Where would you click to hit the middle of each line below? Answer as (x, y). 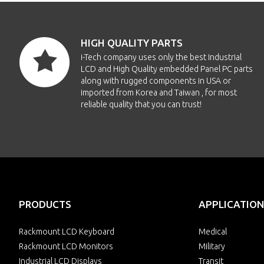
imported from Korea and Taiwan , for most (159, 93)
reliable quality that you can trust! (141, 104)
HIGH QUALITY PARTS (132, 43)
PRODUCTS (45, 204)
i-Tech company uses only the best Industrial (161, 57)
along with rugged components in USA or (156, 81)
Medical (213, 232)
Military (212, 246)
